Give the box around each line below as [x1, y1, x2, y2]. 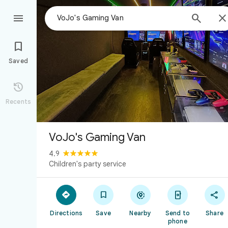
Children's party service [49, 159, 126, 168]
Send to [165, 209, 190, 217]
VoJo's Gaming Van [49, 130, 146, 144]
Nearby [129, 209, 152, 217]
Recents [5, 98, 32, 105]
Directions [50, 209, 83, 217]
